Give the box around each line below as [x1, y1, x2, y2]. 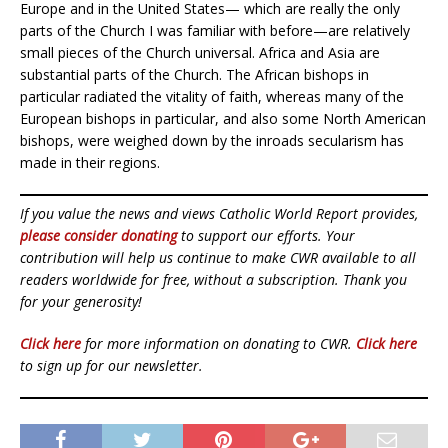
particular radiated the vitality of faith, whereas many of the [20, 86, 404, 106]
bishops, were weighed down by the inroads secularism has [20, 130, 404, 150]
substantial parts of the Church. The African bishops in [20, 64, 369, 84]
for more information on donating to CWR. [81, 333, 356, 353]
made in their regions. [20, 152, 160, 172]
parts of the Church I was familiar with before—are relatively [20, 20, 410, 40]
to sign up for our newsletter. [20, 355, 203, 375]
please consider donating [20, 225, 177, 245]
